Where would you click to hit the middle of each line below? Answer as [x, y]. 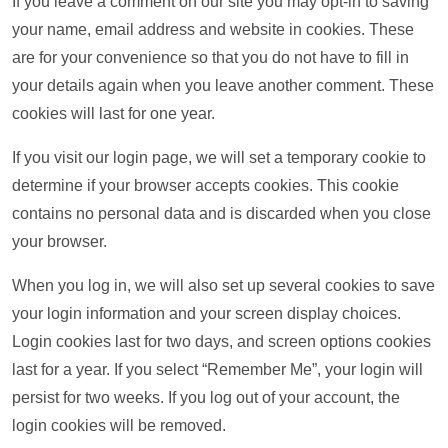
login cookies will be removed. [119, 425]
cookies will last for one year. [113, 113]
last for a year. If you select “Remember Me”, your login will [217, 369]
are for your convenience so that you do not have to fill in [210, 57]
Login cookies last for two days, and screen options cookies [221, 341]
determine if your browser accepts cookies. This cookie [205, 185]
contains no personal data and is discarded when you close [221, 213]
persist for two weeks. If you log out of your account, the [206, 397]
